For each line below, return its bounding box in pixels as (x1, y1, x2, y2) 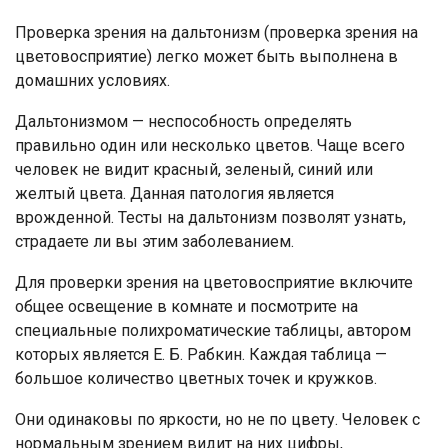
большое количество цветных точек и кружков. (15, 369, 377, 389)
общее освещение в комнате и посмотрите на (15, 297, 358, 317)
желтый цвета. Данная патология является (15, 184, 334, 204)
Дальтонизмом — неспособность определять (15, 112, 352, 132)
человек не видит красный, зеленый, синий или (15, 160, 373, 180)
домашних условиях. (15, 71, 170, 91)
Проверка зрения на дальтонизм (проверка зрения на (15, 23, 418, 43)
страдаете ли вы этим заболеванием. (15, 232, 294, 252)
